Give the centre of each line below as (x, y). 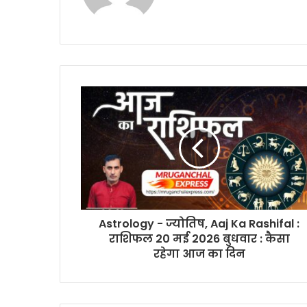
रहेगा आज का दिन (199, 254)
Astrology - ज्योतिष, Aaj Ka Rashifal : (199, 223)
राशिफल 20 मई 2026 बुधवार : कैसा (199, 238)
